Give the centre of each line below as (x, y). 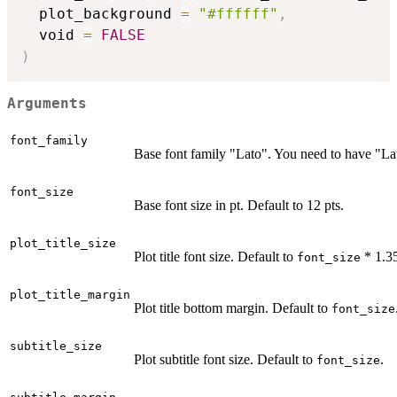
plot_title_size (63, 243)
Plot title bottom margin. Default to (233, 307)
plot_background (101, 13)
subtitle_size (56, 346)
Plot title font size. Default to (215, 256)
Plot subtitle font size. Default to (225, 359)
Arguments (47, 104)
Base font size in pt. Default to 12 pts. (239, 205)
